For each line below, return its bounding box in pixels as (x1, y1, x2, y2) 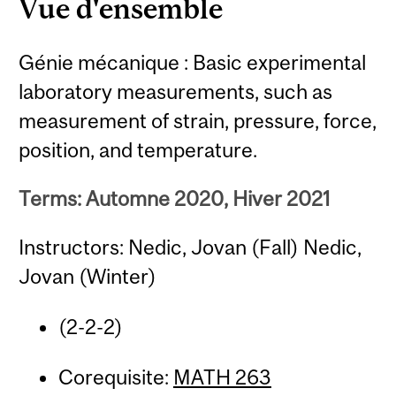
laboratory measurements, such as (19, 79, 333, 103)
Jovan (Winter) (19, 264, 157, 289)
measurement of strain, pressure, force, (19, 108, 377, 133)
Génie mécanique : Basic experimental (19, 49, 367, 74)
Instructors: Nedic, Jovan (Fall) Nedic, (19, 235, 362, 260)
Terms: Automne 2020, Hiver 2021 (19, 187, 331, 210)
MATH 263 (172, 365, 271, 390)
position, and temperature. (19, 137, 258, 162)
